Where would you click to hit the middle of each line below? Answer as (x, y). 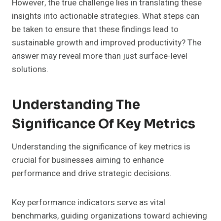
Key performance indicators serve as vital (89, 203)
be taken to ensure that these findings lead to (95, 30)
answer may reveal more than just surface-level (100, 56)
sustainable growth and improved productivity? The (107, 43)
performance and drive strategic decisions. (92, 174)
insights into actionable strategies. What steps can (106, 16)
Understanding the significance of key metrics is (101, 147)
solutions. (30, 70)
